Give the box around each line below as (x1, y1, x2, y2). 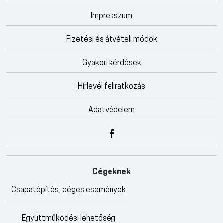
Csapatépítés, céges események (11, 186, 126, 195)
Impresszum (91, 12, 132, 21)
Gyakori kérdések (82, 59, 141, 68)
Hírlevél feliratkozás (78, 83, 145, 91)
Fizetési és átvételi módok (66, 36, 157, 44)
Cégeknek (92, 168, 131, 177)
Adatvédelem (88, 106, 135, 114)
